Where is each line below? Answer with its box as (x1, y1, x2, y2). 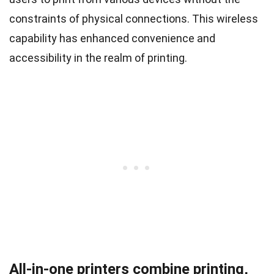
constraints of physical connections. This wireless (9, 12, 258, 25)
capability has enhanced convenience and (9, 31, 215, 45)
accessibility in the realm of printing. (9, 51, 187, 64)
